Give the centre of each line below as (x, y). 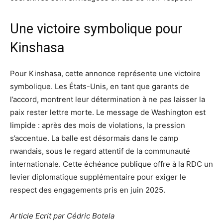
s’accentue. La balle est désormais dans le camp (94, 138)
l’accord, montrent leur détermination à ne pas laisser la (108, 100)
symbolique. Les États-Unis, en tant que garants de (100, 87)
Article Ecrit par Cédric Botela (62, 216)
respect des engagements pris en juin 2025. (88, 190)
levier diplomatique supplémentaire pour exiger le (98, 177)
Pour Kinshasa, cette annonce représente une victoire (105, 74)
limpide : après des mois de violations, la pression (98, 125)
